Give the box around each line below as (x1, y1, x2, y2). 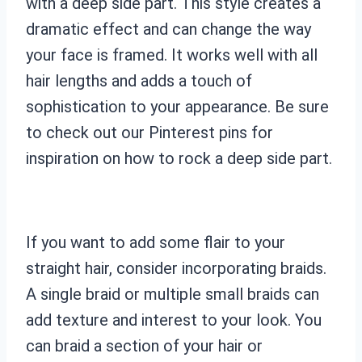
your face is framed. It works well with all (26, 44, 318, 65)
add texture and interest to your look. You (26, 309, 322, 330)
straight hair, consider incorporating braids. (26, 258, 326, 278)
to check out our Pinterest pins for (26, 122, 273, 142)
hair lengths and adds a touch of (26, 70, 252, 90)
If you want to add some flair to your (26, 232, 285, 252)
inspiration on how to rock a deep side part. (26, 148, 332, 168)
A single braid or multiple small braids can (26, 284, 319, 304)
